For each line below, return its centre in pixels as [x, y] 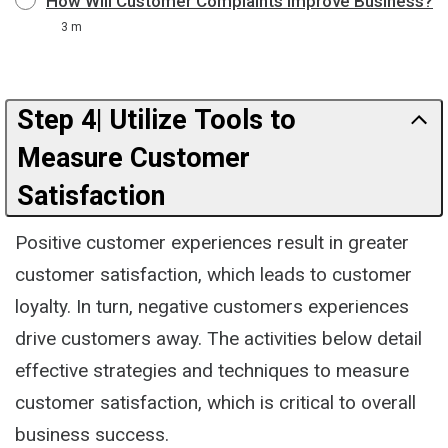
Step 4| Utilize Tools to [156, 120]
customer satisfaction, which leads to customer [213, 274]
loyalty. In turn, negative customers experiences [212, 306]
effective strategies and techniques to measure [212, 370]
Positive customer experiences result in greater [212, 242]
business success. [92, 434]
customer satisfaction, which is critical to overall [215, 402]
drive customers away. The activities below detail [218, 338]
